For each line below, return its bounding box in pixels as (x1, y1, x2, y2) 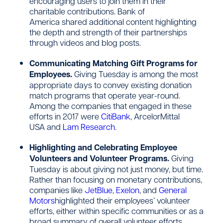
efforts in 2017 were (29, 110, 102, 121)
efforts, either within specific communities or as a (29, 205, 204, 217)
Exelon (116, 184, 140, 196)
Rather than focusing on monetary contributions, (29, 174, 203, 185)
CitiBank (101, 110, 131, 121)
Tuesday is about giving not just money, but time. (29, 163, 204, 175)
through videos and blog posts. (29, 36, 141, 48)
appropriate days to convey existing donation (29, 79, 192, 90)
